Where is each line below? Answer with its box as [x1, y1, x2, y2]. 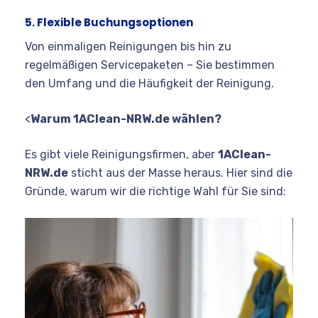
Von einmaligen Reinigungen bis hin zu [25, 39, 231, 53]
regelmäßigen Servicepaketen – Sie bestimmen [25, 57, 275, 72]
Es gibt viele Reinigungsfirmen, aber [25, 147, 218, 161]
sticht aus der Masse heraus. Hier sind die [68, 165, 292, 180]
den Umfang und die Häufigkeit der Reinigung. [25, 76, 274, 90]
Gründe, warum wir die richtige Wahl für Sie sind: [25, 184, 286, 198]
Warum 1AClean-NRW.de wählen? [31, 111, 221, 126]
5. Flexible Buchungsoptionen [25, 14, 193, 30]
